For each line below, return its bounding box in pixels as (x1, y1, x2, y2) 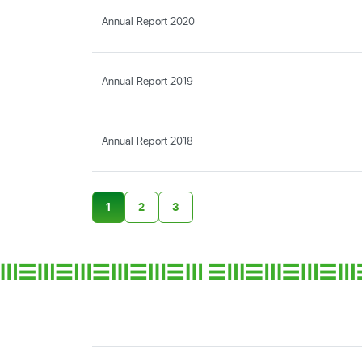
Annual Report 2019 (102, 74, 193, 87)
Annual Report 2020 (102, 14, 195, 27)
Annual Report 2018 (102, 133, 193, 147)
